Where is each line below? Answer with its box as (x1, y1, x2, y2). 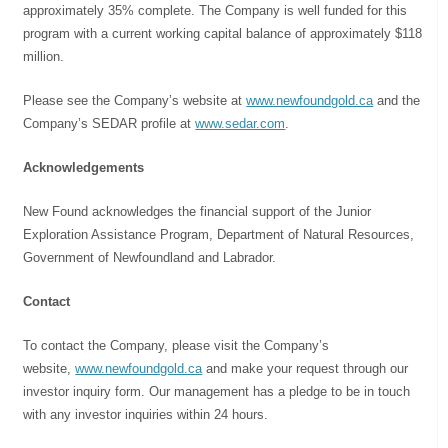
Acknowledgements (23, 159, 145, 175)
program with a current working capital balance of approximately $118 (23, 25, 423, 41)
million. (23, 48, 65, 64)
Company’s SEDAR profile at (23, 115, 196, 131)
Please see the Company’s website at (23, 92, 247, 108)
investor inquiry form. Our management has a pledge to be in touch (23, 383, 411, 399)
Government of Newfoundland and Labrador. (23, 249, 277, 265)
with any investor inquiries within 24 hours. (23, 406, 269, 422)
